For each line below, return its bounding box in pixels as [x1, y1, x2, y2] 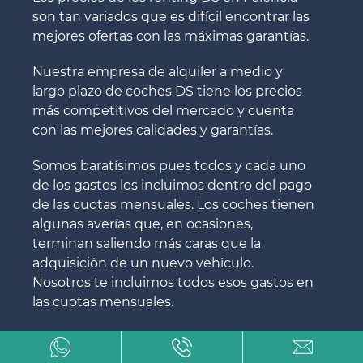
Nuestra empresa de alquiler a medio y [32, 64, 283, 80]
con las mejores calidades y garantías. [32, 122, 273, 139]
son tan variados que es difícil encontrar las [32, 9, 310, 25]
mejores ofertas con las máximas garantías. [32, 28, 309, 45]
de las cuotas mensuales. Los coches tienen [32, 197, 314, 213]
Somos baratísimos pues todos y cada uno [32, 158, 305, 174]
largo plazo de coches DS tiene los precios [32, 83, 302, 100]
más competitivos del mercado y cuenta [32, 103, 294, 119]
